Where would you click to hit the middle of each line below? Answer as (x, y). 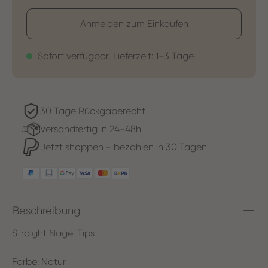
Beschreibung (47, 210)
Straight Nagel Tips (53, 233)
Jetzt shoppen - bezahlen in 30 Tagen (124, 147)
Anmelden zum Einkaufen (134, 23)
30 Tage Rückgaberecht (93, 111)
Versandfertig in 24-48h (91, 129)
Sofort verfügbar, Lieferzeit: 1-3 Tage (115, 56)
